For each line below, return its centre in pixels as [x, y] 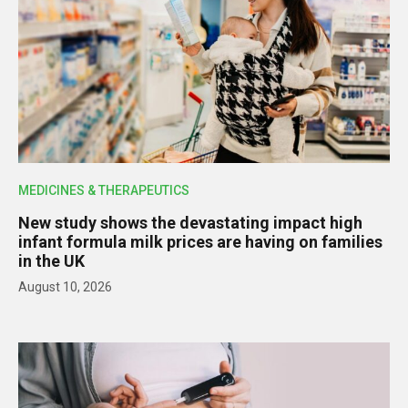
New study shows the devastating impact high [190, 223]
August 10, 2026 [65, 287]
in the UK [51, 261]
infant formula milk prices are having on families [200, 242]
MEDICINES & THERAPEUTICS [104, 191]
